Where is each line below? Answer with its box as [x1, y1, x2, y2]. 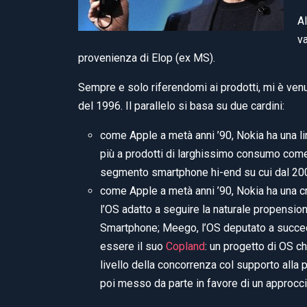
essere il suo [100, 239, 166, 253]
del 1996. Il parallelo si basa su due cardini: [78, 99, 284, 112]
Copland [166, 239, 205, 253]
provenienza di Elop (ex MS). [78, 51, 215, 64]
